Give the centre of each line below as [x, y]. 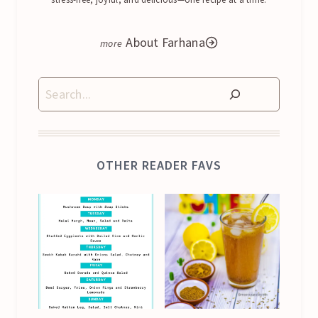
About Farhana [165, 42]
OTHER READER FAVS [159, 165]
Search [56, 87]
